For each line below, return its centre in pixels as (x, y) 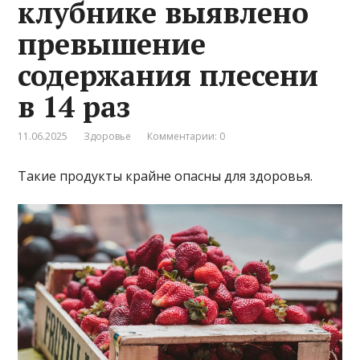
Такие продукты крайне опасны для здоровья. (166, 176)
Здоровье (108, 136)
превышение (112, 43)
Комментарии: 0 (186, 136)
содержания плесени (168, 75)
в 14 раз (74, 106)
